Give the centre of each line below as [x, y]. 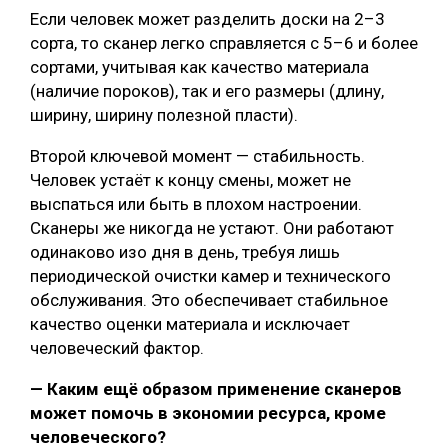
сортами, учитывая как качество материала [199, 67]
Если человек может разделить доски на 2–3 [207, 19]
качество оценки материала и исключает [190, 324]
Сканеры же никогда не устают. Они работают [212, 228]
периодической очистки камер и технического [210, 276]
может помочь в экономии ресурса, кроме [208, 413]
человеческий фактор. [117, 348]
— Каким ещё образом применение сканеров [216, 389]
